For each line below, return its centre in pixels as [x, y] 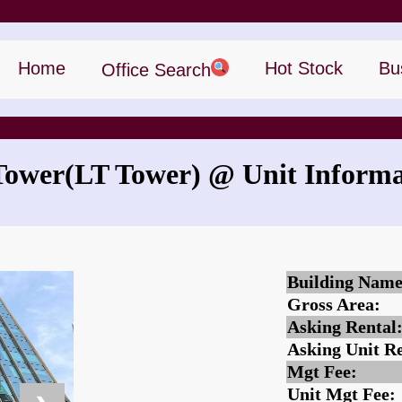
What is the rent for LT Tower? [201, 218]
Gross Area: [334, 305]
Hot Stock [304, 68]
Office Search [156, 70]
